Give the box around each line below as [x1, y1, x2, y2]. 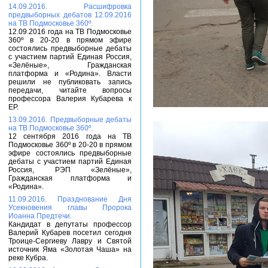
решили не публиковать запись [8, 78, 132, 86]
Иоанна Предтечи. [8, 212, 72, 220]
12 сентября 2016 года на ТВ [8, 132, 132, 141]
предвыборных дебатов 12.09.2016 [8, 11, 132, 19]
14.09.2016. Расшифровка [8, 2, 132, 11]
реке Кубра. [8, 254, 48, 262]
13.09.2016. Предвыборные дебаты [8, 115, 132, 124]
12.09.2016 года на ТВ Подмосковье [8, 28, 132, 36]
